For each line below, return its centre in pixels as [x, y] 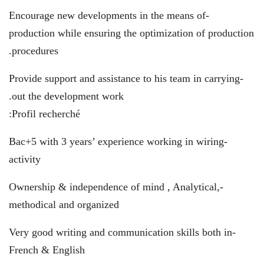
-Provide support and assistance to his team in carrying [124, 78]
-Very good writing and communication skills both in [121, 232]
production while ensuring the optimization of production [131, 33]
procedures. [35, 51]
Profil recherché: [46, 114]
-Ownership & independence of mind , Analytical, [114, 187]
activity [25, 159]
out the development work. [68, 96]
